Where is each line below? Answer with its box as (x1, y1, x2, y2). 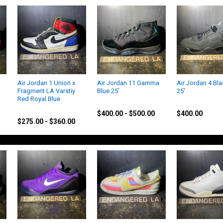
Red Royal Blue (17, 95, 61, 103)
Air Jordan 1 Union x (17, 79, 76, 87)
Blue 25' (97, 87, 119, 95)
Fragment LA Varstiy (17, 87, 76, 95)
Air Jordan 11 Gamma (97, 79, 159, 87)
